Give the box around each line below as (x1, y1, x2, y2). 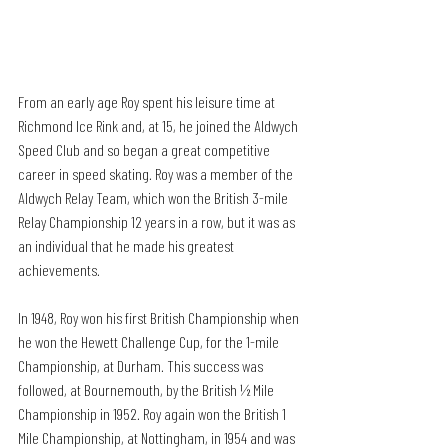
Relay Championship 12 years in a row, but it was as (18, 211, 298, 231)
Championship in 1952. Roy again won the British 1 (18, 403, 289, 423)
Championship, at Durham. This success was (18, 355, 266, 375)
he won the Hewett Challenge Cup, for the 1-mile (18, 331, 282, 351)
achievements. (18, 259, 100, 279)
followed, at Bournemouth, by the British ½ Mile (18, 379, 277, 399)
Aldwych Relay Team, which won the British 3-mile (18, 187, 291, 207)
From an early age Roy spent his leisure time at (18, 91, 278, 111)
